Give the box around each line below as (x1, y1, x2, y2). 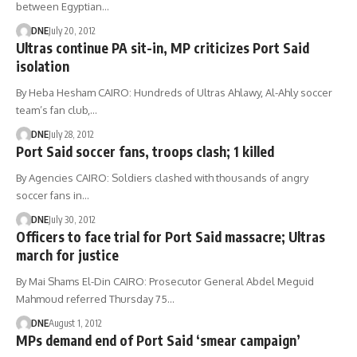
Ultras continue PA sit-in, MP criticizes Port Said (16, 39, 309, 57)
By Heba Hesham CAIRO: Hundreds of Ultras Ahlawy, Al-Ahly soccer (16, 86, 332, 99)
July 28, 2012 (48, 128, 94, 140)
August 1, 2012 (48, 317, 102, 329)
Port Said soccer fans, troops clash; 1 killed (16, 143, 274, 160)
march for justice (16, 246, 119, 264)
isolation (16, 57, 69, 75)
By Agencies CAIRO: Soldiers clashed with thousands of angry (16, 171, 308, 184)
